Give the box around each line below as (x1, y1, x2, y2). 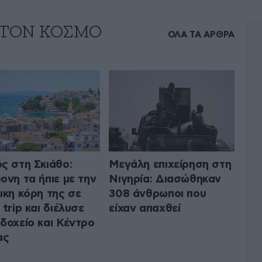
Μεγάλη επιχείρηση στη (109, 158, 232, 170)
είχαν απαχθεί (109, 202, 181, 214)
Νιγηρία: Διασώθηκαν (109, 173, 222, 185)
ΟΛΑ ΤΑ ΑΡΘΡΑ (167, 30, 235, 40)
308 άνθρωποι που (109, 188, 206, 199)
